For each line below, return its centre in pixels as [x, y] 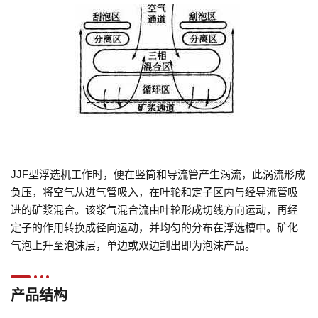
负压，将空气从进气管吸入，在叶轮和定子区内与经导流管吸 [154, 192]
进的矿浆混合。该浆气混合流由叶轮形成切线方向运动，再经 [154, 209]
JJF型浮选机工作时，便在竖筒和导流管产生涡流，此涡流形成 [158, 174]
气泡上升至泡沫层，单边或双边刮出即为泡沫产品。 [133, 245]
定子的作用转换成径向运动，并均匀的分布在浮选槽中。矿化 [154, 227]
